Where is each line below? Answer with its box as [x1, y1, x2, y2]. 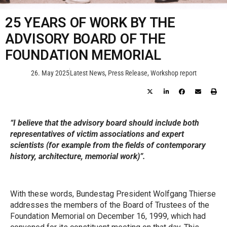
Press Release [107, 69, 147, 78]
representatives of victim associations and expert [10, 129, 184, 139]
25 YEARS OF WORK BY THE [5, 15, 175, 31]
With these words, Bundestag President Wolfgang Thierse [10, 188, 216, 199]
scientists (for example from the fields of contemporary [10, 140, 206, 150]
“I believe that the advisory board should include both [10, 118, 199, 128]
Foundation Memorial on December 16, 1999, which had [10, 211, 206, 221]
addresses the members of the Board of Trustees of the [10, 200, 209, 210]
